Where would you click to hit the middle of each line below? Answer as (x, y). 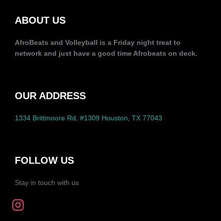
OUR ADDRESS (50, 96)
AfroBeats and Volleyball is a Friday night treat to (98, 42)
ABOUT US (40, 20)
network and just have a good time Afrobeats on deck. (106, 53)
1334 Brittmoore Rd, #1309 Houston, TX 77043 (89, 118)
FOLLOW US (44, 160)
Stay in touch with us (47, 183)
